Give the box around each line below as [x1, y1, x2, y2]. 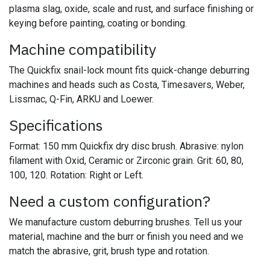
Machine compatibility [9, 39, 157, 59]
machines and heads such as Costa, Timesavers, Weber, [9, 78, 245, 90]
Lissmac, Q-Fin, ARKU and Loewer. [9, 93, 154, 105]
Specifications [9, 115, 103, 135]
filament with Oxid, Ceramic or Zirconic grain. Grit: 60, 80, [9, 154, 243, 166]
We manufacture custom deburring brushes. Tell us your [9, 216, 242, 228]
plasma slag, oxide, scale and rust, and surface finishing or [9, 2, 254, 14]
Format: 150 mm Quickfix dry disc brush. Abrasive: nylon [9, 140, 243, 152]
